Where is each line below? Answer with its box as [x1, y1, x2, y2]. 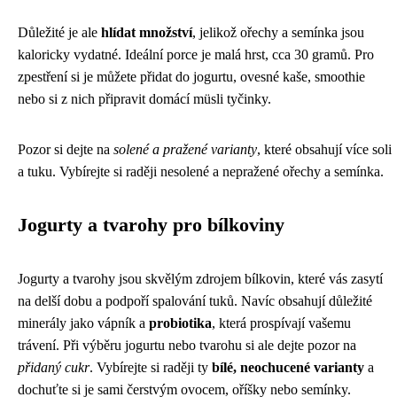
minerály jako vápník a [18, 315, 149, 331]
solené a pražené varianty [113, 142, 257, 157]
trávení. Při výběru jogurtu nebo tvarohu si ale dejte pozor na [18, 338, 356, 353]
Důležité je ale [18, 25, 101, 40]
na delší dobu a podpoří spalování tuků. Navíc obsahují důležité [18, 293, 372, 308]
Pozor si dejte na [18, 142, 113, 157]
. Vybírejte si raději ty [90, 360, 212, 375]
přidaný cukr [18, 360, 90, 375]
